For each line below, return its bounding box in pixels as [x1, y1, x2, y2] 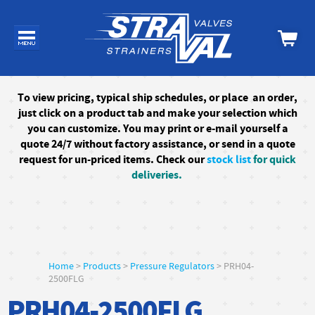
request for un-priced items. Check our [19, 152, 207, 167]
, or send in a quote [202, 136, 295, 152]
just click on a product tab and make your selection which [18, 105, 297, 121]
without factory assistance [73, 136, 203, 152]
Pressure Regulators [130, 260, 214, 273]
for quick [251, 152, 296, 167]
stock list [207, 152, 251, 167]
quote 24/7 [20, 136, 74, 152]
